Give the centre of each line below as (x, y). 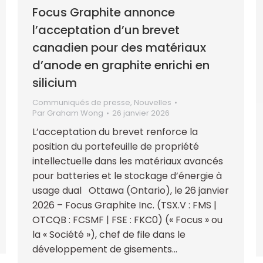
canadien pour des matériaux (119, 47)
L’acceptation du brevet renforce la (115, 131)
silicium (55, 82)
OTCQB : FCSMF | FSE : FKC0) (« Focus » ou (127, 220)
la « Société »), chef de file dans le (109, 234)
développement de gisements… (105, 249)
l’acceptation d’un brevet (106, 30)
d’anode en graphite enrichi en (121, 65)
